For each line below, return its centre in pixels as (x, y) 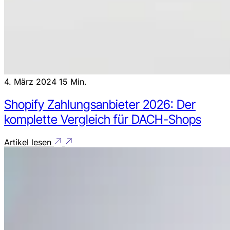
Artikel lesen (29, 142)
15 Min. (73, 82)
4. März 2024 (32, 82)
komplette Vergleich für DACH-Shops (103, 120)
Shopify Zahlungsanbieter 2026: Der (100, 105)
